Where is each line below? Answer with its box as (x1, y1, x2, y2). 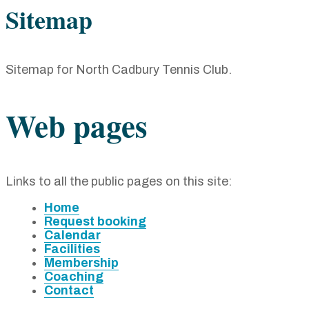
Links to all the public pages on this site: (6, 174, 232, 188)
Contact (44, 283, 94, 297)
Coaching (44, 269, 103, 283)
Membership (44, 255, 119, 270)
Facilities (44, 241, 100, 256)
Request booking (44, 214, 146, 228)
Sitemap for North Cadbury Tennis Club (6, 63, 228, 77)
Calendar (44, 228, 101, 242)
